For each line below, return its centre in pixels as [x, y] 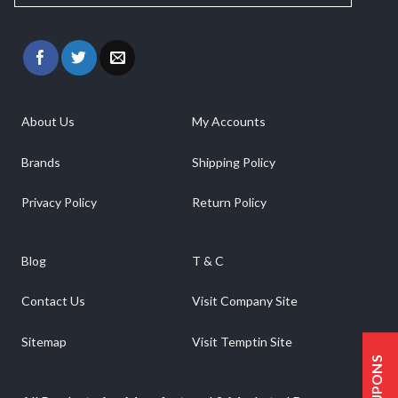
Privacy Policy [59, 203]
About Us [48, 121]
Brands [40, 162]
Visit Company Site [244, 301]
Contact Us [53, 301]
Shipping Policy [233, 162]
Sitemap [44, 342]
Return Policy [229, 203]
